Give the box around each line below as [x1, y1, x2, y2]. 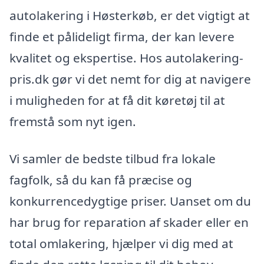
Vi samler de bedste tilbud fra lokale [9, 150, 216, 167]
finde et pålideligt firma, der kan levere [9, 28, 235, 45]
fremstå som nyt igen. [9, 113, 136, 130]
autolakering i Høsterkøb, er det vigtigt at [9, 6, 250, 24]
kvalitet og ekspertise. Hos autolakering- [9, 49, 243, 66]
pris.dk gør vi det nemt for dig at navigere [9, 70, 251, 87]
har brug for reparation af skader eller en [9, 214, 249, 231]
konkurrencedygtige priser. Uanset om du [9, 193, 251, 210]
